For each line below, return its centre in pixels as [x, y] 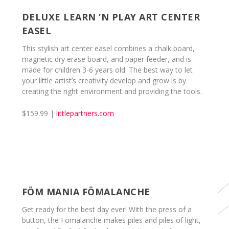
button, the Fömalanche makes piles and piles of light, [111, 220]
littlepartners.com [85, 113]
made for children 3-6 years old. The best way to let [107, 70]
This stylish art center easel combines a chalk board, [108, 48]
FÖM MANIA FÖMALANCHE [86, 192]
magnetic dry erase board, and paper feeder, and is [106, 59]
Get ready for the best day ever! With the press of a [107, 210]
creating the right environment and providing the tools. [112, 91]
